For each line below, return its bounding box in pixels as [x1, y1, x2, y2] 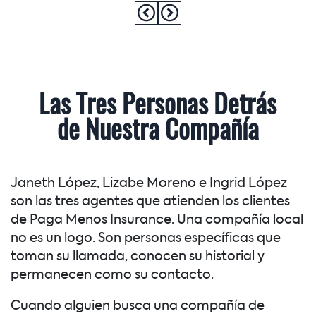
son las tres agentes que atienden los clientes [11, 195, 290, 209]
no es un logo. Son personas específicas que [11, 232, 281, 245]
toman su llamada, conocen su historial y [11, 250, 265, 264]
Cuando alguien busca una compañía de [11, 299, 265, 312]
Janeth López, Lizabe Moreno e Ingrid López [11, 177, 287, 190]
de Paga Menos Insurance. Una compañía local [11, 214, 303, 227]
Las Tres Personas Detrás [39, 94, 277, 120]
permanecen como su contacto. [11, 269, 214, 282]
